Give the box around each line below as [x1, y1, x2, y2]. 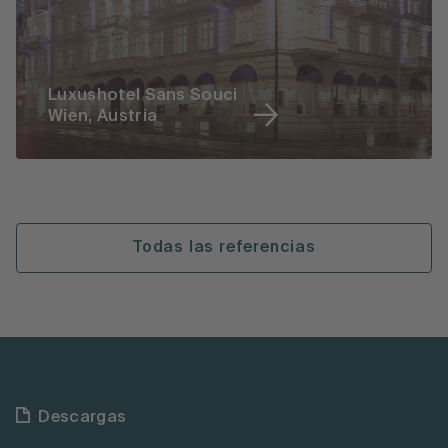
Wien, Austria [48, 107, 158, 125]
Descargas [38, 409, 127, 426]
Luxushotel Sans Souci [48, 86, 238, 104]
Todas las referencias [132, 239, 316, 256]
